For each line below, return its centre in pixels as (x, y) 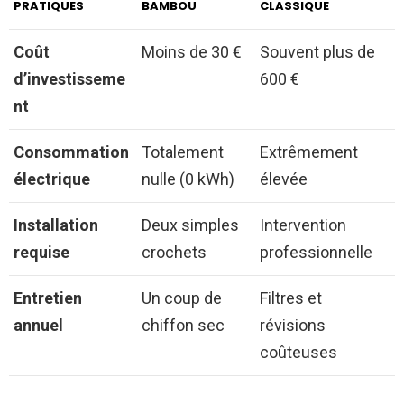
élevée (284, 179)
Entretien (48, 298)
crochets (174, 252)
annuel (38, 325)
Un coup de (182, 298)
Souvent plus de (317, 51)
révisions (293, 325)
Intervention (303, 225)
